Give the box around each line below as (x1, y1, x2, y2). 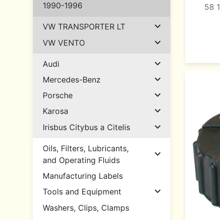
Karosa (43, 106, 68, 116)
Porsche (43, 90, 73, 101)
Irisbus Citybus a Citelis (43, 122, 130, 132)
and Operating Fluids (43, 155, 120, 165)
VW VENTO (43, 37, 85, 48)
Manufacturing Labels (43, 170, 123, 181)
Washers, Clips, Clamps (43, 202, 129, 213)
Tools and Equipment (43, 187, 121, 197)
